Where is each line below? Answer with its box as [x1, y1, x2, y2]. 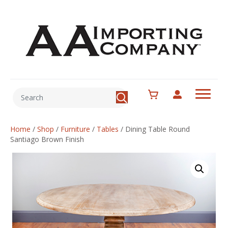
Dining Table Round [123, 124, 190, 134]
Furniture [61, 124, 90, 134]
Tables [97, 124, 119, 134]
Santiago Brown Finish [10, 134, 84, 144]
